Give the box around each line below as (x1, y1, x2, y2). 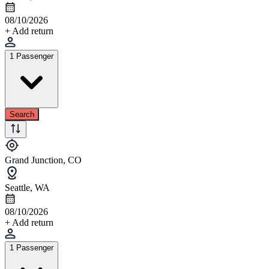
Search (10, 109, 34, 119)
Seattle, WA (5, 182, 50, 193)
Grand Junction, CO (5, 154, 82, 165)
